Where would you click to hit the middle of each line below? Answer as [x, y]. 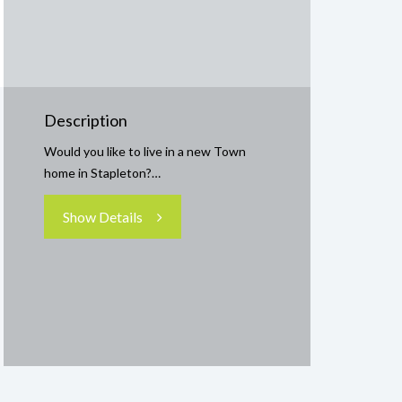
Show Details [103, 217]
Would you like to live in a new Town [145, 151]
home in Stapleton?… [102, 173]
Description [86, 120]
